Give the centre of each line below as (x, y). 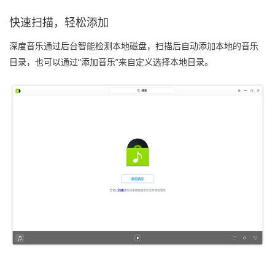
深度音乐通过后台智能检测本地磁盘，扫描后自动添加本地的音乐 (134, 46)
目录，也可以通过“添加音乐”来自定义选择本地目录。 (111, 62)
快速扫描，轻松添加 (59, 22)
